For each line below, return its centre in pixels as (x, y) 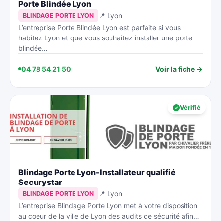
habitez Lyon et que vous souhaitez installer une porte (105, 38)
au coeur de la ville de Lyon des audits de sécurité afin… (109, 216)
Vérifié (190, 107)
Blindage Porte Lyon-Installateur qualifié (97, 172)
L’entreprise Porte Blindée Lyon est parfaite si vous (99, 27)
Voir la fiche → (179, 69)
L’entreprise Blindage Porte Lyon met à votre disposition (108, 205)
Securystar (40, 182)
